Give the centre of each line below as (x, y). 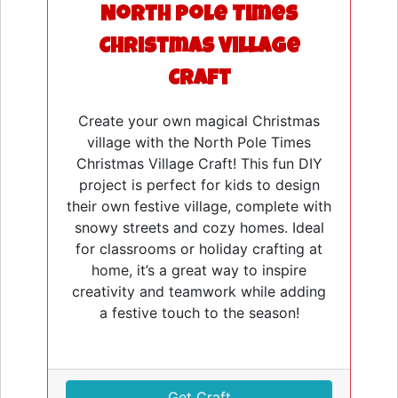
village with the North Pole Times (199, 143)
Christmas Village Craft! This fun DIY (199, 164)
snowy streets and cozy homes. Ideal (199, 228)
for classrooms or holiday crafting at (199, 249)
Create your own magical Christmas (199, 121)
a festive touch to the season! (199, 313)
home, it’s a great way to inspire (199, 271)
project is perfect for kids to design (199, 185)
